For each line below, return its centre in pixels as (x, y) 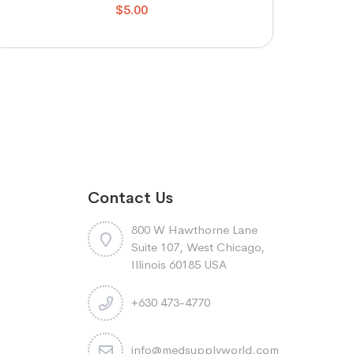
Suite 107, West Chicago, (198, 247)
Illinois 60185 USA (179, 264)
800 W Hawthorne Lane (194, 230)
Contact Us (130, 198)
